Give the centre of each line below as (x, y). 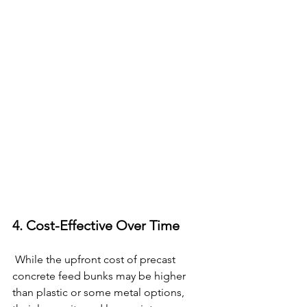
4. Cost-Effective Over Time (96, 226)
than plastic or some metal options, (100, 293)
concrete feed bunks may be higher (100, 276)
